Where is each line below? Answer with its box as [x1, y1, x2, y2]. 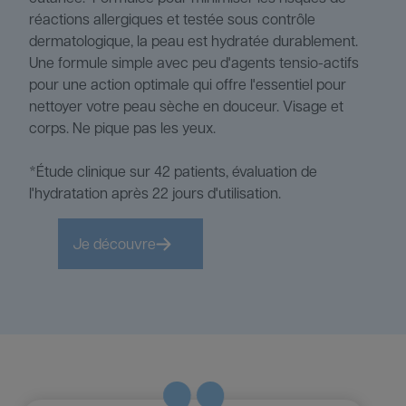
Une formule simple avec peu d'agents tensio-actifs [29, 53, 359, 72]
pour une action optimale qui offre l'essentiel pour [29, 74, 346, 94]
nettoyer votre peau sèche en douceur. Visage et [29, 96, 343, 116]
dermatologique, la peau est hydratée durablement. [29, 31, 362, 51]
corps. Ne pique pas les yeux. [29, 118, 216, 138]
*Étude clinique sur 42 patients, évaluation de [29, 161, 317, 181]
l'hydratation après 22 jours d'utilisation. [29, 183, 281, 203]
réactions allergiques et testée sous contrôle [29, 9, 315, 29]
